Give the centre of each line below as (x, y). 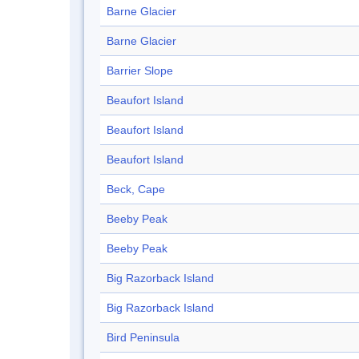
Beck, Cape (136, 190)
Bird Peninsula (143, 338)
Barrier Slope (140, 71)
